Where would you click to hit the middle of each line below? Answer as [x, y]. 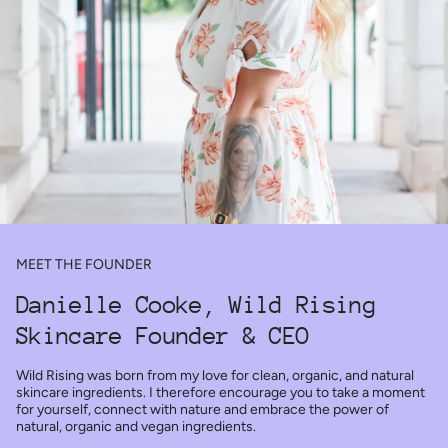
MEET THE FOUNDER [84, 265]
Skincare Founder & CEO [163, 336]
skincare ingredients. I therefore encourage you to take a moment [220, 393]
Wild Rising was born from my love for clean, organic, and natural [215, 376]
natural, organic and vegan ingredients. [136, 427]
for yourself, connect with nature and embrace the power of [202, 410]
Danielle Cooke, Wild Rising [196, 305]
